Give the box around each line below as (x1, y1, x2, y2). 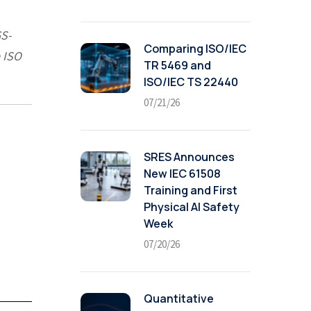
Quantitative (144, 291, 214, 306)
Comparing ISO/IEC (144, 41, 246, 56)
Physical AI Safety (144, 199, 239, 215)
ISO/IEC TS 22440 (144, 74, 238, 90)
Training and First (144, 183, 237, 198)
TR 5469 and (144, 58, 211, 73)
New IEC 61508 (144, 166, 221, 181)
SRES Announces (144, 149, 235, 165)
